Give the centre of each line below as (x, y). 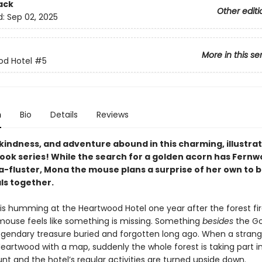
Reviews (112, 115)
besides (218, 221)
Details (64, 115)
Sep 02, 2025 (32, 17)
